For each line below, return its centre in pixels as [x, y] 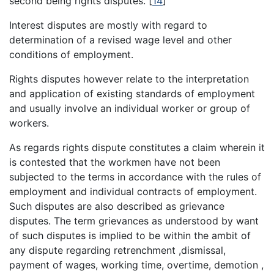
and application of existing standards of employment [132, 93]
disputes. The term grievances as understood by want [134, 220]
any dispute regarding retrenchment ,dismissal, [117, 250]
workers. [29, 123]
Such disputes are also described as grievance [117, 206]
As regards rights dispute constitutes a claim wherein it [137, 147]
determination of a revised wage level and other [120, 39]
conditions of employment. [71, 54]
